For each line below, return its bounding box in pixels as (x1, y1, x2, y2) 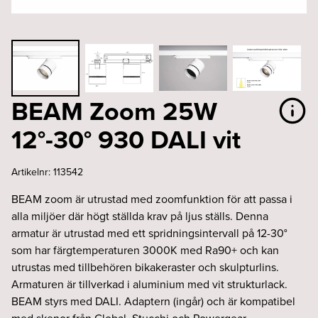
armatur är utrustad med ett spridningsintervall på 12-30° (11, 225, 287, 241)
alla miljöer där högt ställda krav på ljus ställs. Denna (11, 208, 268, 224)
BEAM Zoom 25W (11, 92, 217, 129)
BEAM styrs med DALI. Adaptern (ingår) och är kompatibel (11, 293, 295, 309)
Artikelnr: (11, 165, 53, 179)
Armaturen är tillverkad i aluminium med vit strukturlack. (11, 276, 287, 292)
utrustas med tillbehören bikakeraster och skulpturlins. (11, 259, 279, 275)
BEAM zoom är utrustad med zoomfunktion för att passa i (11, 191, 292, 207)
